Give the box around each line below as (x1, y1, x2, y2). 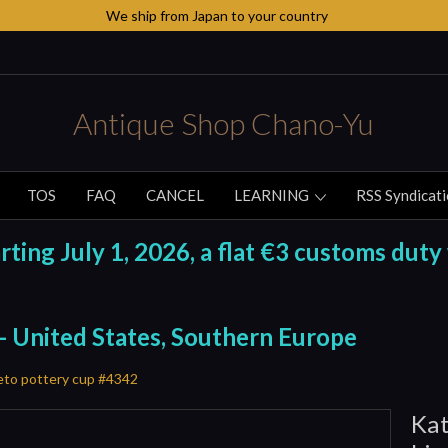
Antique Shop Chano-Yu (73, 104, 375, 141)
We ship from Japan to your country (105, 7, 328, 24)
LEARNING (234, 185, 312, 204)
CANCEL (146, 185, 204, 204)
